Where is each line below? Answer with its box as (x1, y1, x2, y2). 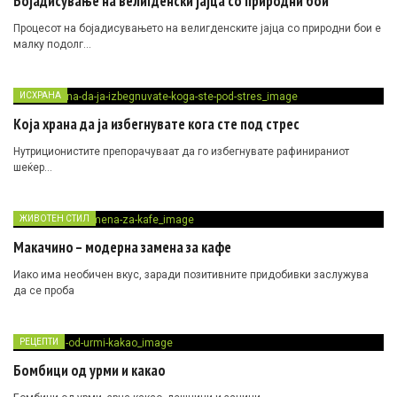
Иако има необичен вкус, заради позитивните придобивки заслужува (13, 268, 369, 281)
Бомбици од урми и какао (13, 360, 166, 380)
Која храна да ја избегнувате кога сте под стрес (13, 113, 300, 134)
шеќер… (13, 160, 52, 174)
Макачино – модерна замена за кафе (13, 237, 231, 257)
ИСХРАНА (19, 90, 61, 101)
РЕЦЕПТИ (19, 336, 58, 346)
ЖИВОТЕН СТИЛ (19, 213, 90, 223)
